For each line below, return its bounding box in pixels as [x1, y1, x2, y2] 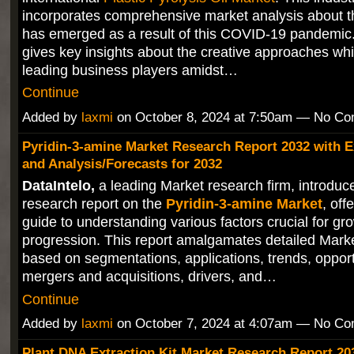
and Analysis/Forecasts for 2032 [21, 156, 222, 172]
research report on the [21, 195, 162, 213]
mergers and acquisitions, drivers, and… [21, 268, 277, 285]
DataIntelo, [21, 177, 95, 194]
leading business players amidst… [21, 62, 238, 79]
